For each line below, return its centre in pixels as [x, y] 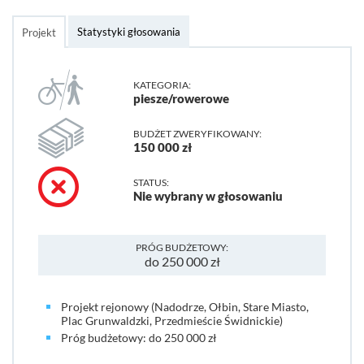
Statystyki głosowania [129, 32]
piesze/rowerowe [181, 98]
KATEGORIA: [162, 85]
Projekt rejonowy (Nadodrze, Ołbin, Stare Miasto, [185, 307]
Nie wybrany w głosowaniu [208, 196]
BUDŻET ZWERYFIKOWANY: [197, 134]
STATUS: [151, 182]
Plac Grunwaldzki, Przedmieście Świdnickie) [172, 321]
